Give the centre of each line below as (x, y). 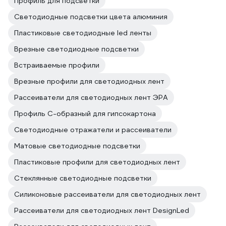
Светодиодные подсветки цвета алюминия (91, 17)
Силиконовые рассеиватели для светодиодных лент (107, 194)
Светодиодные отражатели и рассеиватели (93, 130)
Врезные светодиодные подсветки (76, 49)
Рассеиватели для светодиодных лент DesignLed (102, 210)
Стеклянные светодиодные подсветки (83, 178)
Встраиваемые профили (57, 65)
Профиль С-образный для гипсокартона (85, 114)
